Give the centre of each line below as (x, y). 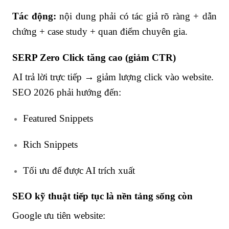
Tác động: (34, 16)
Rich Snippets (50, 144)
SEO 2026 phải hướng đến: (67, 93)
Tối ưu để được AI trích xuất (79, 170)
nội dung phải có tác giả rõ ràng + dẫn (136, 16)
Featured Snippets (58, 118)
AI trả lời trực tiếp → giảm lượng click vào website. (113, 77)
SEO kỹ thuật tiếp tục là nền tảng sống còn (102, 196)
